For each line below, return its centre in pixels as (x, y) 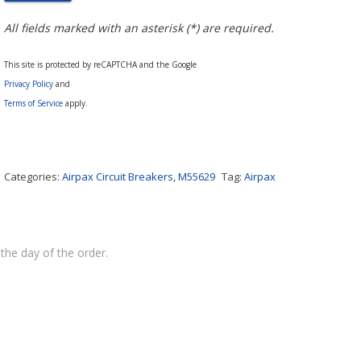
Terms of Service (34, 103)
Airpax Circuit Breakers (118, 176)
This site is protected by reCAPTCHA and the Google (101, 64)
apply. (76, 103)
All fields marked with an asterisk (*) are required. (139, 28)
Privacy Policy (29, 84)
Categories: (33, 176)
